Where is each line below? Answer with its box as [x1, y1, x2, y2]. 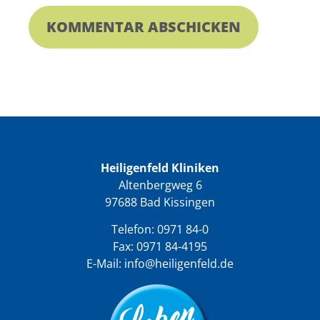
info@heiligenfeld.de [124, 256, 234, 272]
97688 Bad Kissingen [105, 194, 215, 210]
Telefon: [111, 221, 157, 238]
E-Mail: [86, 256, 124, 272]
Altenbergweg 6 [118, 176, 202, 193]
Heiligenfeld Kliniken [101, 159, 219, 176]
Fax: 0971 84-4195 [113, 239, 207, 255]
